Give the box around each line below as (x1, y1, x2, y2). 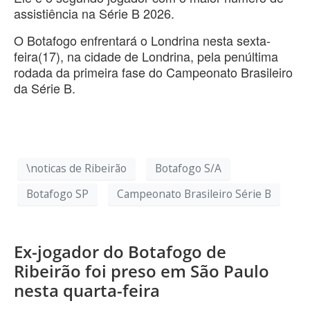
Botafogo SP (26, 186, 89, 202)
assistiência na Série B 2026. (14, 3, 174, 22)
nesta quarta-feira (14, 278, 160, 302)
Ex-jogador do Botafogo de (14, 239, 226, 263)
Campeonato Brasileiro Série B (117, 186, 271, 202)
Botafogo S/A (155, 161, 221, 176)
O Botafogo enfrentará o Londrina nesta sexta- (14, 30, 271, 49)
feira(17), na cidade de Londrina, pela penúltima (14, 46, 278, 65)
